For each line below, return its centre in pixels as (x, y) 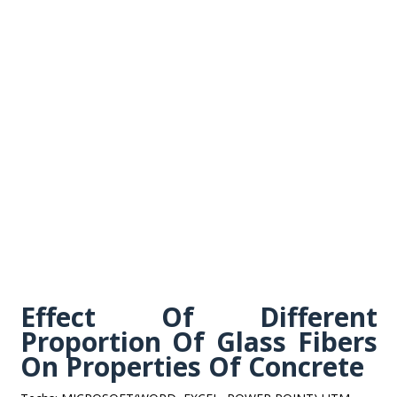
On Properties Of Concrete (192, 366)
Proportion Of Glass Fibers (198, 342)
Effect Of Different (198, 317)
